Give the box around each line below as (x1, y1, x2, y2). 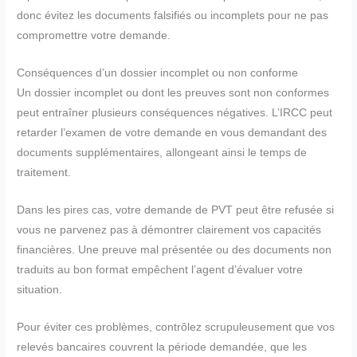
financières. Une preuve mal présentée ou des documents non (17, 243, 332, 256)
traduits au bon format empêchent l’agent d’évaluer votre (17, 263, 304, 276)
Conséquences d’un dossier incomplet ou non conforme (17, 66, 299, 79)
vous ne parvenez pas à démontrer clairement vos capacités (17, 223, 322, 236)
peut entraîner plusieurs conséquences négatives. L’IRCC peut (17, 106, 333, 119)
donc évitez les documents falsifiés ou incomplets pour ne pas (17, 10, 329, 22)
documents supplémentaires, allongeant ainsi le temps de (17, 146, 308, 159)
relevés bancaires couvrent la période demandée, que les (17, 340, 308, 353)
